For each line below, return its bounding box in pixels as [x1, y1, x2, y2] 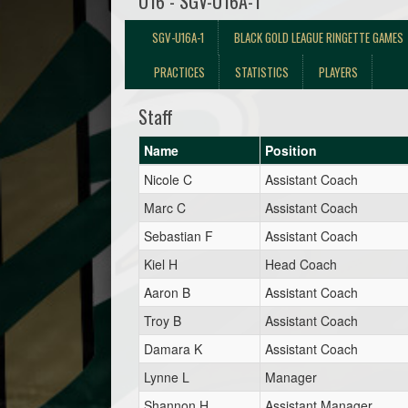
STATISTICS [235, 63, 289, 81]
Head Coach [265, 255, 337, 273]
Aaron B [144, 283, 190, 301]
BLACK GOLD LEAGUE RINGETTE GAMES [234, 28, 403, 46]
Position [265, 141, 317, 159]
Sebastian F [144, 227, 213, 245]
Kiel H [144, 255, 178, 273]
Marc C [144, 199, 186, 217]
